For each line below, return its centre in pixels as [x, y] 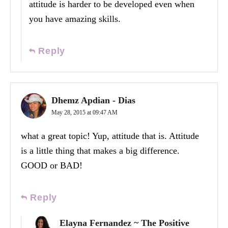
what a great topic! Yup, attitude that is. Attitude [110, 136]
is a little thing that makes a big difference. [100, 151]
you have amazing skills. [75, 19]
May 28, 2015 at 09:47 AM [84, 113]
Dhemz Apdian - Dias [93, 101]
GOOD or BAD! [52, 166]
